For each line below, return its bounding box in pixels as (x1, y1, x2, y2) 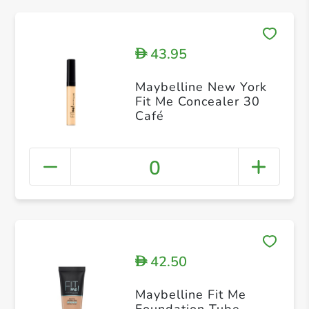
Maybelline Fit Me (134, 286, 246, 303)
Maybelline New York (134, 78, 267, 95)
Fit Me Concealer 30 (134, 92, 260, 110)
